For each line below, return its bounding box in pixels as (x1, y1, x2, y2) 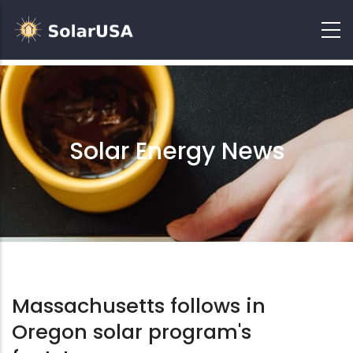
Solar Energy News (69, 135, 284, 168)
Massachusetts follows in (12, 292, 266, 320)
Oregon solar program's (12, 318, 251, 346)
